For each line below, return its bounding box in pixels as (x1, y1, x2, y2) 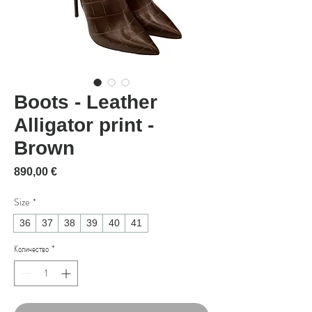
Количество (14, 242, 49, 256)
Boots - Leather (14, 91, 157, 114)
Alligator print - (14, 114, 154, 136)
